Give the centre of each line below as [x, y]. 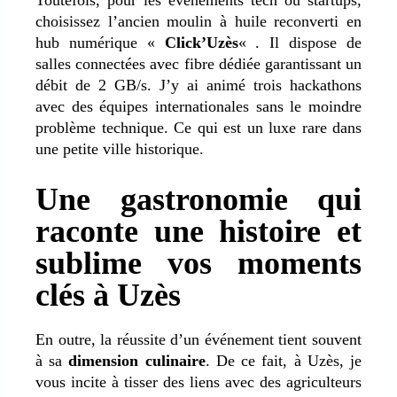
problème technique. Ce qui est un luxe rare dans [198, 127]
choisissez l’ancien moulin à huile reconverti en [198, 21]
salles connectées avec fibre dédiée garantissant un [198, 63]
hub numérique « [100, 42]
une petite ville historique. [120, 148]
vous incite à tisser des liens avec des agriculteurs [198, 381]
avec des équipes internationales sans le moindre [198, 106]
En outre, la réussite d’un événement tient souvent [198, 339]
